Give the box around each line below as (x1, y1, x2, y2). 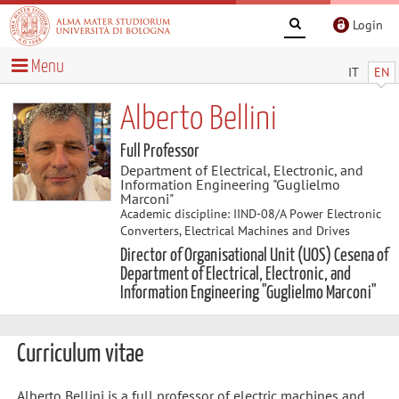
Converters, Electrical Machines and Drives (119, 222, 350, 239)
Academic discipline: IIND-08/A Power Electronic (119, 205, 381, 222)
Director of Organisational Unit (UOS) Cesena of (119, 246, 388, 265)
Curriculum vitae (16, 342, 143, 367)
